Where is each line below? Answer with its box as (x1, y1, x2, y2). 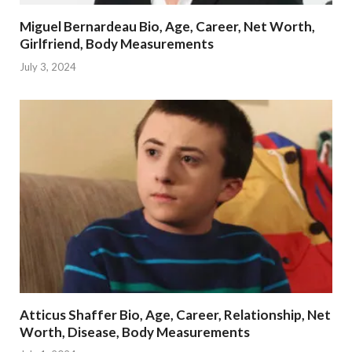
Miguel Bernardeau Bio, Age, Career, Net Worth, (20, 18, 315, 35)
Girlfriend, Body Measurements (20, 35, 214, 53)
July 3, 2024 (20, 60, 76, 73)
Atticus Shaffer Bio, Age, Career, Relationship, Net (20, 306, 331, 323)
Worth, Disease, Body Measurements (20, 323, 250, 340)
